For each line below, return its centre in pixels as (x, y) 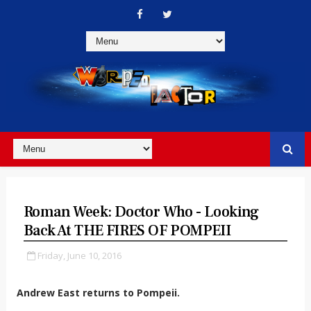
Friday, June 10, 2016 (79, 255)
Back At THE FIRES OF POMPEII (127, 230)
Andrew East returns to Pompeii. (98, 292)
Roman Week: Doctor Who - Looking (141, 211)
